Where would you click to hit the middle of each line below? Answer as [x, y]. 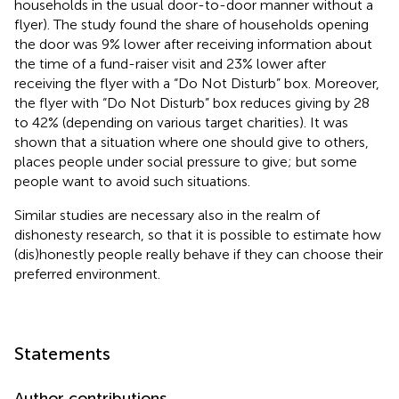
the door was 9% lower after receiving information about [193, 44]
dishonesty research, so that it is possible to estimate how [198, 234]
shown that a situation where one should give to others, [191, 142]
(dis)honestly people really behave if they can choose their [199, 254]
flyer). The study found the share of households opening [191, 24]
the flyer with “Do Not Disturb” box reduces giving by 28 [192, 102]
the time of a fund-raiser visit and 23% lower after [170, 63]
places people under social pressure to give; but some [186, 161]
